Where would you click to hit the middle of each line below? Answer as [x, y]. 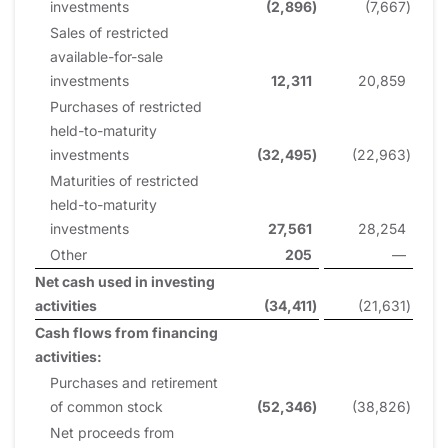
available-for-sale [106, 56]
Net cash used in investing [125, 281]
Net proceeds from [112, 432]
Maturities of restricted [124, 180]
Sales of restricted [109, 32]
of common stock [106, 406]
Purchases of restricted [126, 106]
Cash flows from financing [126, 332]
